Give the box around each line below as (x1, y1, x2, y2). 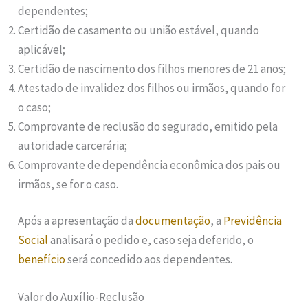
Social (18, 232, 49, 248)
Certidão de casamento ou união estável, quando (18, 22, 260, 38)
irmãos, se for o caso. (18, 176, 119, 192)
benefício (18, 252, 66, 267)
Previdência (223, 213, 283, 229)
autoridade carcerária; (18, 137, 128, 153)
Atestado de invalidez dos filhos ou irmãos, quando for (18, 80, 286, 96)
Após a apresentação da (18, 213, 136, 229)
